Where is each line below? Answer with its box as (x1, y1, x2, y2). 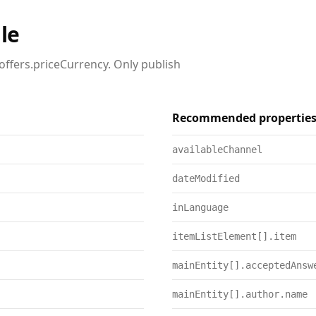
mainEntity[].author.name (172, 288, 308, 300)
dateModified (172, 173, 240, 184)
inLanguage (172, 202, 229, 213)
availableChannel (172, 144, 262, 155)
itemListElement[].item (172, 231, 296, 242)
